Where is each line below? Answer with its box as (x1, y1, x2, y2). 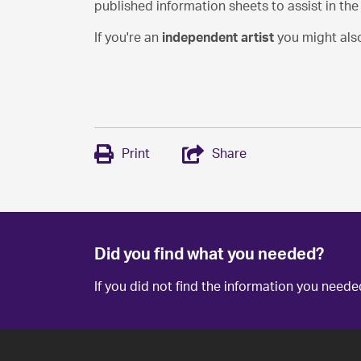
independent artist (162, 31, 277, 44)
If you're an (94, 31, 162, 44)
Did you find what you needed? (94, 247, 324, 263)
